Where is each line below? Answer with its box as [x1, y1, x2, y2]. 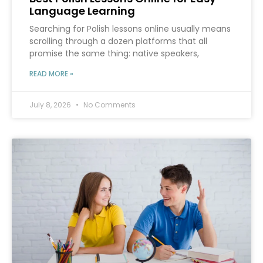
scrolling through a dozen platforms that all [29, 35, 207, 47]
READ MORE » [29, 68, 73, 79]
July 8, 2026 [29, 99, 73, 110]
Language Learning [29, 3, 135, 18]
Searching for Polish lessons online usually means [29, 22, 231, 35]
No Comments [82, 99, 136, 110]
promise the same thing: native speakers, [29, 47, 199, 59]
